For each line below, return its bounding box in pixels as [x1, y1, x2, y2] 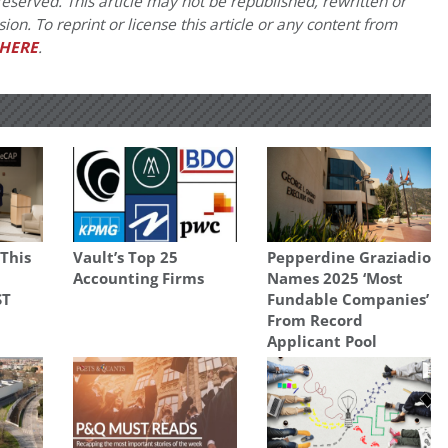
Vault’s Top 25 [72, 247, 178, 268]
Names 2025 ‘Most [266, 268, 403, 289]
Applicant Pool [266, 331, 377, 352]
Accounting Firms [72, 268, 204, 289]
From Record [266, 310, 363, 331]
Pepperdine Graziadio [266, 247, 431, 268]
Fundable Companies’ [266, 289, 429, 310]
